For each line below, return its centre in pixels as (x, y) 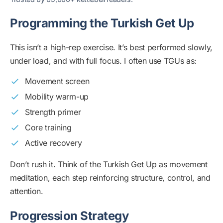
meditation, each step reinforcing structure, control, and (110, 177)
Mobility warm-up (57, 96)
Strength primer (53, 112)
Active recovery (54, 143)
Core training (48, 127)
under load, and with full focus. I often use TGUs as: (104, 60)
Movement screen (57, 81)
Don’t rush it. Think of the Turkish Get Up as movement (109, 164)
